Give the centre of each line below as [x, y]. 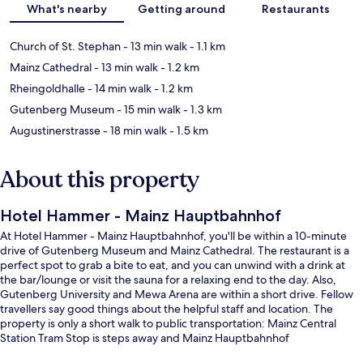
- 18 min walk [134, 131]
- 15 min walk [147, 110]
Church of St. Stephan [65, 47]
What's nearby [67, 9]
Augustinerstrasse [55, 131]
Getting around [181, 9]
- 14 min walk [118, 89]
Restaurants [296, 9]
